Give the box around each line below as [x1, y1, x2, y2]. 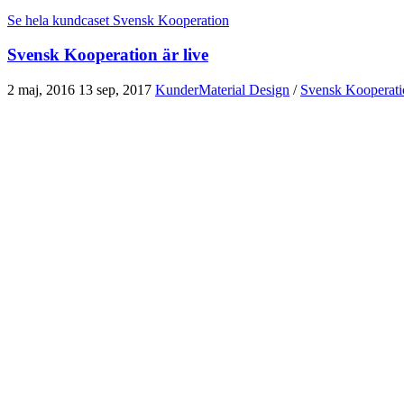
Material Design [198, 82, 289, 98]
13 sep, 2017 [78, 82, 151, 98]
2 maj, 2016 [7, 82, 75, 98]
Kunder [155, 82, 198, 98]
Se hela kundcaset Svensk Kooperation [7, 12, 229, 28]
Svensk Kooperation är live [7, 45, 208, 65]
